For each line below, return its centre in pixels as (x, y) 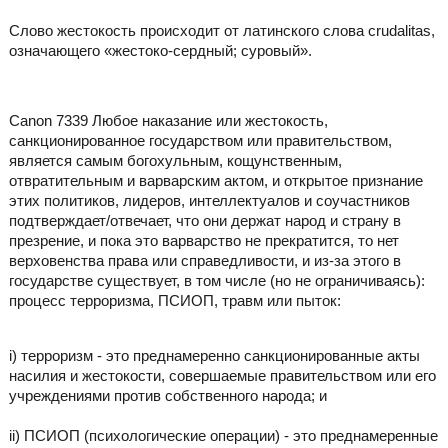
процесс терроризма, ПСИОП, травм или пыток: (174, 300)
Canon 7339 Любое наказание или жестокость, (168, 120)
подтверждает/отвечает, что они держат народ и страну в (204, 220)
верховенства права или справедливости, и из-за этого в (204, 260)
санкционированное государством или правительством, (200, 140)
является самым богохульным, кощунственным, (175, 160)
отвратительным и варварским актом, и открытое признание (215, 180)
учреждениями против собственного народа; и (167, 395)
